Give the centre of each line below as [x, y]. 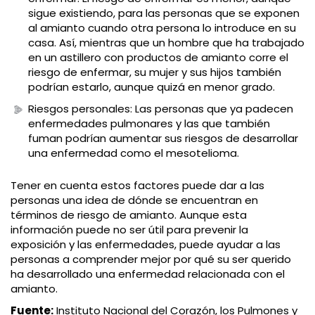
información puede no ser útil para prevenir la [129, 230]
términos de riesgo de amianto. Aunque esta [129, 215]
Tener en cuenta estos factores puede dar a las [137, 186]
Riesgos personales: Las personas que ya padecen [161, 109]
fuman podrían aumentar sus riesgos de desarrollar [163, 139]
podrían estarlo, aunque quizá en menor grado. [152, 87]
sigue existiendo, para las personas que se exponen [164, 13]
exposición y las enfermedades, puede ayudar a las [146, 245]
